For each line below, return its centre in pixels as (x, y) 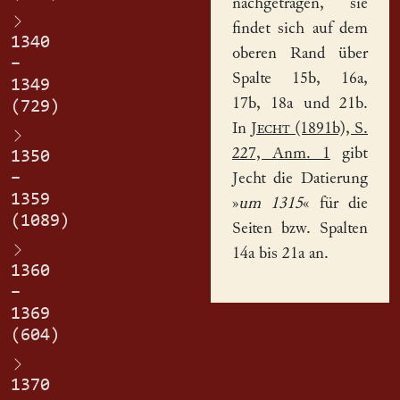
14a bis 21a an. (280, 254)
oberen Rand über (300, 54)
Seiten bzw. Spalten (300, 229)
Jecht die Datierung (300, 179)
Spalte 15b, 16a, (300, 79)
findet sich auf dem (300, 29)
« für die (335, 204)
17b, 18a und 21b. (300, 104)
